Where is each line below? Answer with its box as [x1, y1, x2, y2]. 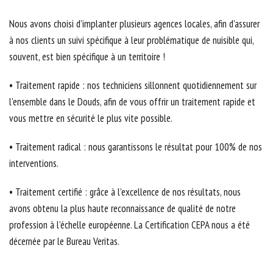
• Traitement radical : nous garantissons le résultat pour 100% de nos [9, 140, 262, 154]
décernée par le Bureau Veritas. [9, 235, 119, 249]
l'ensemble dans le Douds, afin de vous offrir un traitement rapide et [9, 95, 255, 109]
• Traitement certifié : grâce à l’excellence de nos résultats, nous [9, 185, 241, 199]
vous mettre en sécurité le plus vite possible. [9, 112, 172, 126]
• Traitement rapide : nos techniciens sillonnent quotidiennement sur [9, 79, 257, 93]
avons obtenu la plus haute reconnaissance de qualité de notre [9, 202, 236, 216]
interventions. [9, 157, 58, 171]
